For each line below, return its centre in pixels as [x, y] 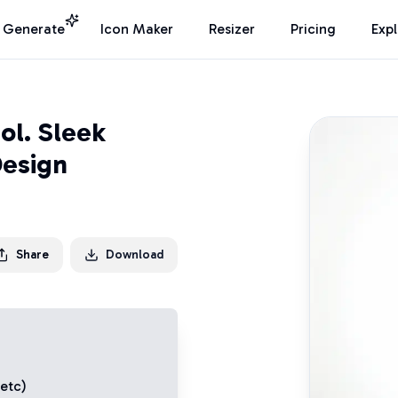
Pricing [313, 29]
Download [135, 255]
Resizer [232, 29]
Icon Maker [137, 29]
